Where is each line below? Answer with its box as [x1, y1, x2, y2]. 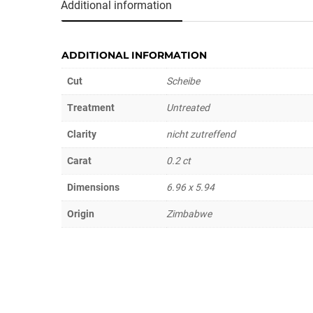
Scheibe [166, 75, 200, 87]
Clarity [67, 129, 96, 140]
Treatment [67, 102, 115, 114]
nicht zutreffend [166, 129, 235, 140]
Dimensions [67, 182, 119, 194]
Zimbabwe [166, 208, 212, 220]
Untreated [166, 102, 210, 114]
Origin [67, 208, 94, 220]
